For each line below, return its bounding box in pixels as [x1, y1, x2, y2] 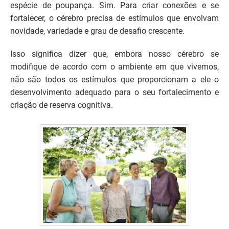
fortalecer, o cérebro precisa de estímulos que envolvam [10, 13, 219, 24]
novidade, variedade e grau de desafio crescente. [10, 26, 185, 36]
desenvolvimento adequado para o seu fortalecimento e [10, 87, 219, 98]
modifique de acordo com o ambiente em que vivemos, [10, 62, 219, 72]
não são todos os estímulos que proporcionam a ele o [10, 75, 219, 85]
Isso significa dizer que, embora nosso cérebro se [10, 49, 219, 59]
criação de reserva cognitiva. [10, 100, 113, 110]
